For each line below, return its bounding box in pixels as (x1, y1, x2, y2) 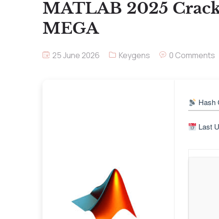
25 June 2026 (50, 50, 100, 61)
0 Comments (169, 50, 215, 61)
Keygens (118, 50, 150, 61)
